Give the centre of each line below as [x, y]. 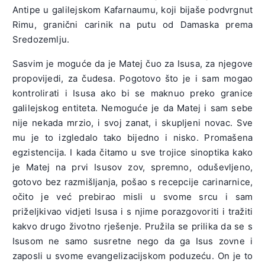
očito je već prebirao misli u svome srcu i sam [132, 196]
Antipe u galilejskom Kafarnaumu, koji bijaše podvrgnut [132, 9]
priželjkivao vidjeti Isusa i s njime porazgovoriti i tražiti [132, 211]
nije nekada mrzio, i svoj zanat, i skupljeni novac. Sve [132, 122]
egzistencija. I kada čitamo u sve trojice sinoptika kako [132, 152]
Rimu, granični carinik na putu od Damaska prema [132, 24]
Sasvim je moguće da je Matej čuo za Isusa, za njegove [132, 63]
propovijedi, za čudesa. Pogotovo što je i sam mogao [132, 78]
